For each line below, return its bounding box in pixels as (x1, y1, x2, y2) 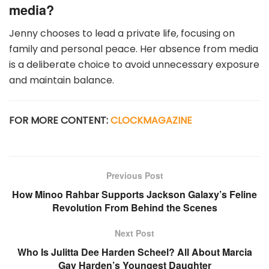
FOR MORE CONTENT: (9, 113, 110, 127)
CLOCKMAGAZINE (110, 113, 192, 127)
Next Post (115, 226, 154, 239)
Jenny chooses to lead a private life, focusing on (9, 26, 235, 40)
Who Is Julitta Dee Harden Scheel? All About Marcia (17, 244, 252, 259)
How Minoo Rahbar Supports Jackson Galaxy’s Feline (12, 187, 257, 201)
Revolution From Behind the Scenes (52, 200, 217, 214)
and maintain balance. (9, 73, 114, 87)
